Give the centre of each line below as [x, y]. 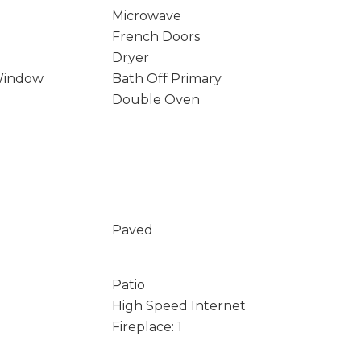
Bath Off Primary [166, 79]
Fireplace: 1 [147, 327]
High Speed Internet [178, 306]
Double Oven [156, 100]
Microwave [146, 16]
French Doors [156, 37]
